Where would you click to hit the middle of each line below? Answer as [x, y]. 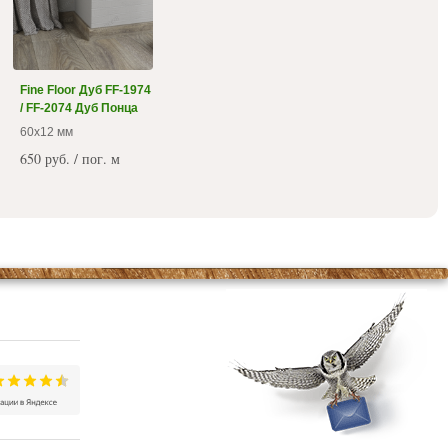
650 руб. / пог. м [70, 158]
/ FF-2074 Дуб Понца [79, 107]
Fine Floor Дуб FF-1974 [85, 89]
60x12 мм [46, 131]
